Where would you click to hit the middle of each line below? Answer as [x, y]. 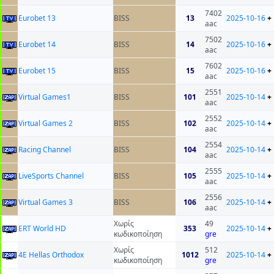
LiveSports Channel [51, 176]
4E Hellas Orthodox [51, 255]
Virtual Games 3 [46, 202]
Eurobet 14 [37, 45]
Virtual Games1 [45, 97]
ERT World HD [42, 229]
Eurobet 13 [37, 18]
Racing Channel [45, 150]
